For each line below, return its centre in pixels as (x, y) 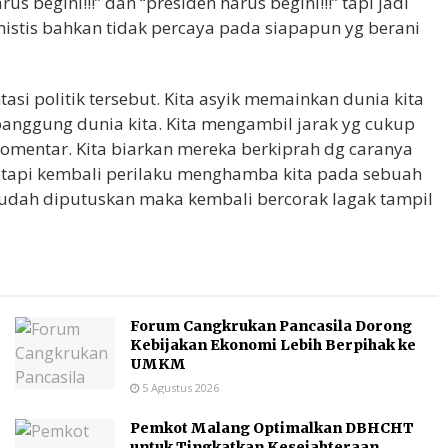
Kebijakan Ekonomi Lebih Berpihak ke (273, 345)
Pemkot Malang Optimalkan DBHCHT (272, 428)
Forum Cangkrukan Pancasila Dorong (271, 326)
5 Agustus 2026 (179, 388)
